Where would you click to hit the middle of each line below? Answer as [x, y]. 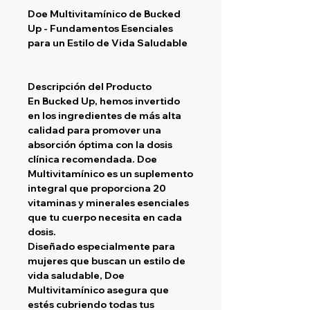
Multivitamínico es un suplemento [110, 173]
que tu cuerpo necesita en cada [105, 217]
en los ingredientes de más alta [104, 115]
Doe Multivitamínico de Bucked [104, 13]
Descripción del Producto [90, 86]
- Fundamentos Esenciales [107, 28]
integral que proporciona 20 [97, 188]
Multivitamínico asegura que [98, 290]
